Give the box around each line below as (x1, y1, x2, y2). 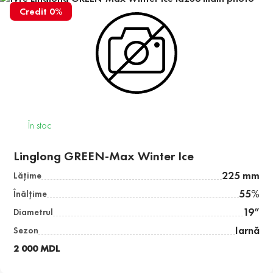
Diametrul (13, 207, 54, 218)
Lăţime (13, 170, 42, 182)
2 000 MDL (13, 242, 60, 255)
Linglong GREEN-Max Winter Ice (13, 148, 194, 165)
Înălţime (13, 188, 48, 200)
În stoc (28, 119, 52, 132)
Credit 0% (19, 5, 62, 18)
